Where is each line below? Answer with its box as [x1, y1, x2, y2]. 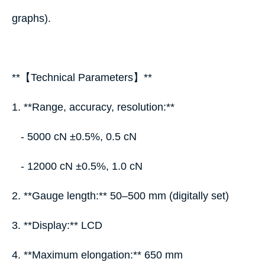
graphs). [12, 12, 51, 24]
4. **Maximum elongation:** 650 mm [12, 249, 189, 261]
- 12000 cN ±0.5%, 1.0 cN [12, 160, 148, 172]
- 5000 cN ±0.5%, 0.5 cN [12, 131, 143, 143]
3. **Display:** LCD [12, 219, 108, 231]
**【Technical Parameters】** [12, 72, 158, 83]
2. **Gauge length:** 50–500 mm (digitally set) [12, 190, 235, 202]
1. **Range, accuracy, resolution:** [12, 101, 180, 113]
